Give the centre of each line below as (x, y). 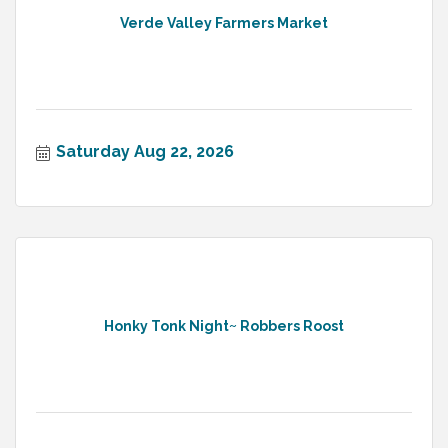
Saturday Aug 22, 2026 (145, 152)
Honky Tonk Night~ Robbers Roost (224, 325)
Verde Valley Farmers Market (224, 22)
